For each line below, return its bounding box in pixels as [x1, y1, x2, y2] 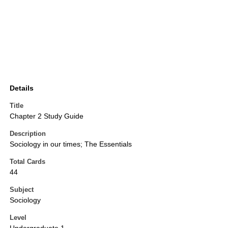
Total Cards [10, 158, 45, 166]
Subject [10, 186, 34, 194]
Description [10, 130, 46, 138]
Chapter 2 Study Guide [10, 112, 83, 121]
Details [10, 84, 34, 93]
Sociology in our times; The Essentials [10, 140, 132, 149]
